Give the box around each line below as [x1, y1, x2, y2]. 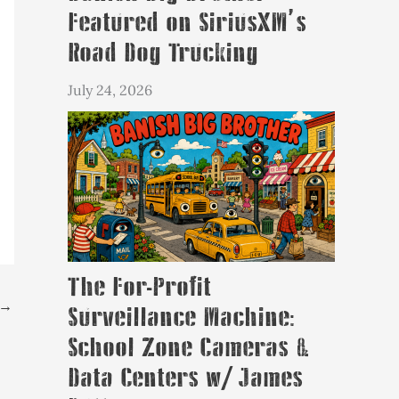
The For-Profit [68, 273, 211, 303]
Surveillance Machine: [68, 304, 294, 333]
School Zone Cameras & [68, 334, 308, 363]
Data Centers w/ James [68, 364, 303, 394]
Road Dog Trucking [68, 39, 258, 69]
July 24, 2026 [68, 81, 152, 100]
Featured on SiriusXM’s [68, 9, 306, 38]
